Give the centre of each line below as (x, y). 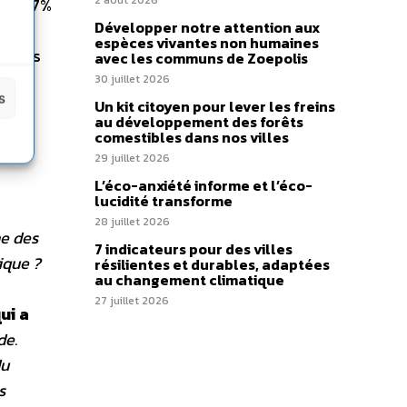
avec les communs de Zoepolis (201, 58)
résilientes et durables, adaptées (212, 264)
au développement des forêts (199, 122)
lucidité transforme (164, 201)
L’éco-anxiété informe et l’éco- (203, 185)
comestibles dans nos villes (192, 137)
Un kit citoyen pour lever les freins (215, 106)
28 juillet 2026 (132, 222)
